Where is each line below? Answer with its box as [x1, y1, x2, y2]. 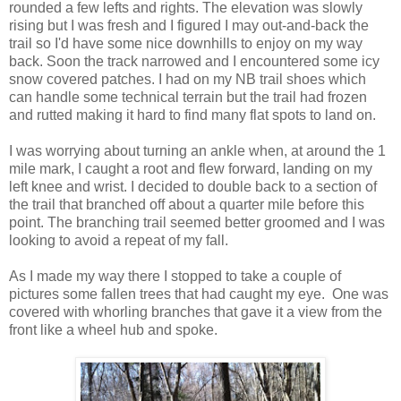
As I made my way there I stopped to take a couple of [9, 268, 341, 284]
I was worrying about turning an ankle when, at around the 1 [9, 142, 386, 158]
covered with [9, 303, 93, 320]
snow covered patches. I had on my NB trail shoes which [9, 71, 366, 87]
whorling [93, 303, 148, 320]
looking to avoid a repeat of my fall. [9, 232, 228, 248]
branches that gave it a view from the [148, 303, 382, 320]
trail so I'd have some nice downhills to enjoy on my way [9, 35, 363, 51]
